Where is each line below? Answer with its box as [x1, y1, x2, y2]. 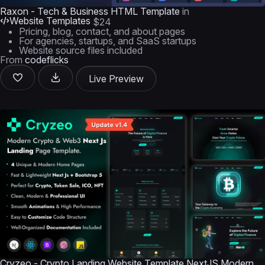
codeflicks [25, 54, 69, 66]
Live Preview [89, 73, 144, 85]
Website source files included [19, 44, 143, 56]
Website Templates [9, 15, 91, 27]
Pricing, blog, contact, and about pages [19, 25, 185, 37]
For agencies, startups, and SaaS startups [19, 35, 196, 47]
